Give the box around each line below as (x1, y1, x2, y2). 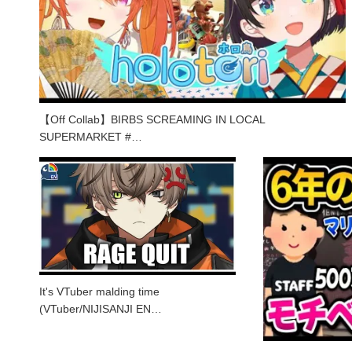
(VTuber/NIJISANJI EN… (39, 302, 162, 315)
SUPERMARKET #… (39, 130, 142, 143)
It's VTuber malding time (39, 284, 159, 298)
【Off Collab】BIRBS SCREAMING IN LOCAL (39, 112, 265, 126)
